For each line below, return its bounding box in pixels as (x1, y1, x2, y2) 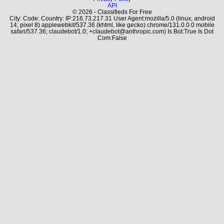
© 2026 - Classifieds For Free (72, 8, 152, 15)
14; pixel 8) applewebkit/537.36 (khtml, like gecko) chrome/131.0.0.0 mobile (9, 21, 214, 28)
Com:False (97, 34, 127, 41)
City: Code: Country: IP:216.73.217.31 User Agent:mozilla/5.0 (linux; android (9, 15, 215, 21)
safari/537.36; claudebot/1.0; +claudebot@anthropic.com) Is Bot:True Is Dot (10, 28, 213, 34)
